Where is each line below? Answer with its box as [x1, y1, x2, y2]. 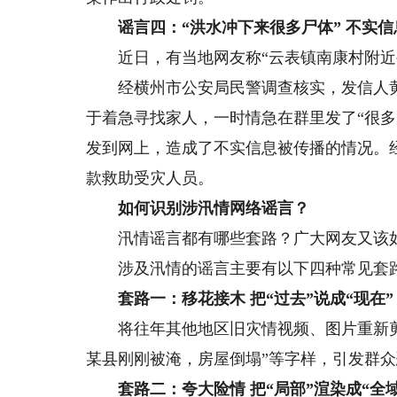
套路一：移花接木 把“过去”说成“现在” [118, 290, 394, 308]
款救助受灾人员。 [86, 169, 214, 188]
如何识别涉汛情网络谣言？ [118, 199, 310, 218]
